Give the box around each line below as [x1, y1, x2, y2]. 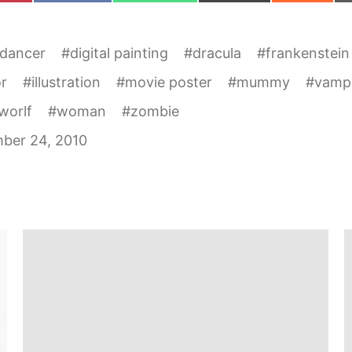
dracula [192, 45, 241, 61]
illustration [31, 74, 101, 90]
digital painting [70, 45, 168, 61]
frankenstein [266, 45, 350, 61]
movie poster [125, 74, 212, 90]
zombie [130, 103, 179, 119]
